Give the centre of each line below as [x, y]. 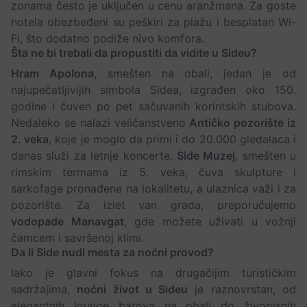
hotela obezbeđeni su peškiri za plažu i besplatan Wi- [153, 22]
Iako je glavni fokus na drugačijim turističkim [153, 273]
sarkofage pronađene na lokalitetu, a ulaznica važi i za [153, 189]
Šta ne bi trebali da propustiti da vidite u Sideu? [134, 53]
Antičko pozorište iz [243, 123]
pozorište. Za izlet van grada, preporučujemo [153, 205]
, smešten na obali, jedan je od [195, 74]
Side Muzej [206, 156]
